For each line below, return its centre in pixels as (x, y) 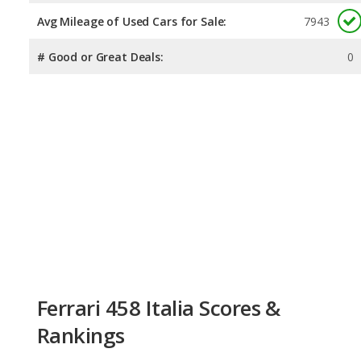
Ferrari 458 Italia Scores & (159, 235)
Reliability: (66, 342)
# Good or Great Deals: (100, 56)
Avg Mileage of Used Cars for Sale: (132, 21)
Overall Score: (75, 307)
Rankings (81, 262)
